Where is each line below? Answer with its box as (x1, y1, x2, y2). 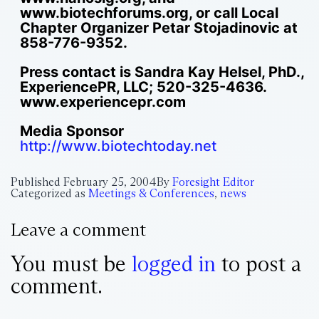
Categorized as (11, 186, 88, 200)
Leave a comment (11, 218, 146, 241)
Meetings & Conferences (88, 186, 214, 200)
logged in (132, 250, 216, 277)
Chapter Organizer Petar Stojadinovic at (19, 19, 298, 36)
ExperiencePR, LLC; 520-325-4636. (19, 78, 266, 95)
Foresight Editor (172, 174, 254, 189)
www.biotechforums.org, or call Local (19, 4, 278, 21)
